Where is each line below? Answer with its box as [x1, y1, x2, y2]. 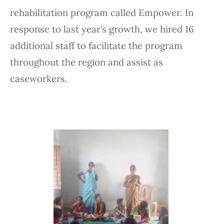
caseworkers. [10, 72, 67, 85]
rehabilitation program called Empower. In [10, 6, 193, 19]
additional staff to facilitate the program [10, 39, 182, 52]
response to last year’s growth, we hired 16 [10, 23, 194, 35]
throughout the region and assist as [10, 56, 163, 68]
